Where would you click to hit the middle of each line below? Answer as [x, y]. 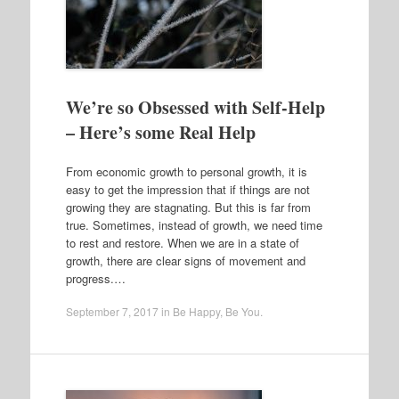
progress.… [95, 278]
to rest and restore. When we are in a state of [182, 242]
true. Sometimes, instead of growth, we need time [194, 224]
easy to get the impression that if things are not [187, 189]
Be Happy [196, 311]
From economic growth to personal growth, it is [186, 171]
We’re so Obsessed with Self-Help [195, 107]
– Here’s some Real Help [160, 132]
